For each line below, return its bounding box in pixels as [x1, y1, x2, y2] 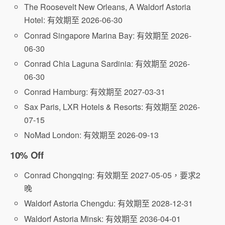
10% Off [10, 148, 44, 162]
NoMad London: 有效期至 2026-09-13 [24, 129, 159, 141]
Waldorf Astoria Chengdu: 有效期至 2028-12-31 [24, 197, 193, 209]
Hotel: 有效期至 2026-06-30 [24, 14, 123, 26]
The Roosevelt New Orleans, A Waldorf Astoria [24, 1, 191, 13]
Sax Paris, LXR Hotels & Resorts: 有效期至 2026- [24, 101, 200, 113]
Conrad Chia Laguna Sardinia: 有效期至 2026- [24, 57, 190, 69]
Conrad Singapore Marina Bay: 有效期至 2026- [24, 29, 192, 41]
